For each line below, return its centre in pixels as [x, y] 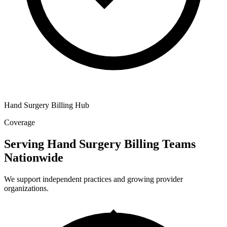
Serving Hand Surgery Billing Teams [100, 144]
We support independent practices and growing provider [93, 179]
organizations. [26, 188]
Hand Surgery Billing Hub [47, 105]
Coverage [20, 122]
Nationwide [34, 157]
